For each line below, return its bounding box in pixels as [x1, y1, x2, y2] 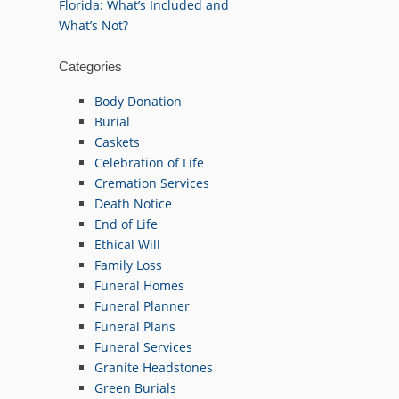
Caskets [94, 133, 140, 151]
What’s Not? [59, 16, 128, 34]
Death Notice [94, 194, 172, 212]
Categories [59, 59, 122, 75]
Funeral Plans [94, 317, 175, 335]
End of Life [94, 215, 158, 232]
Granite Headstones [94, 358, 213, 376]
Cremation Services [94, 174, 209, 191]
